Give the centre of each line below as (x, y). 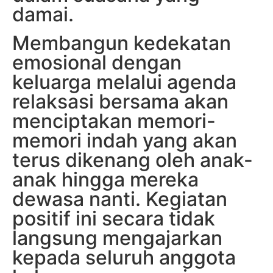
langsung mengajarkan (117, 238)
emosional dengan (97, 62)
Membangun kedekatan (122, 43)
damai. (43, 15)
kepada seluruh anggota (124, 257)
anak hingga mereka (105, 179)
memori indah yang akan (125, 140)
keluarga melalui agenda (124, 82)
